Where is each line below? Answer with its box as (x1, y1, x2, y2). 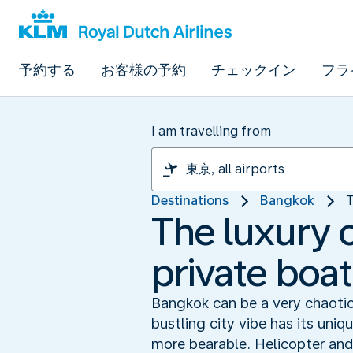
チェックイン (211, 61, 296, 78)
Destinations (151, 193, 229, 208)
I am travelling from (151, 124, 271, 139)
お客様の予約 (101, 61, 186, 78)
